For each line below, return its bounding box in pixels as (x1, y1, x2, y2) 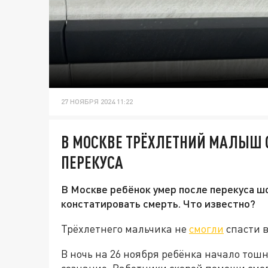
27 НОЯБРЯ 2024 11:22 (61, 97, 133, 106)
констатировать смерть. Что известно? (61, 197, 255, 211)
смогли (189, 222, 224, 236)
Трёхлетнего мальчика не (61, 222, 189, 236)
